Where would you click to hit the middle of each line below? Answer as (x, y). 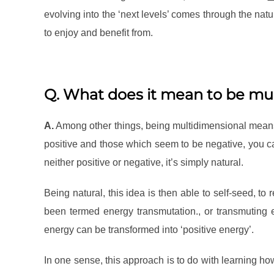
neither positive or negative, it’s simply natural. (144, 163)
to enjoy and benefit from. (98, 33)
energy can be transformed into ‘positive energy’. (149, 230)
